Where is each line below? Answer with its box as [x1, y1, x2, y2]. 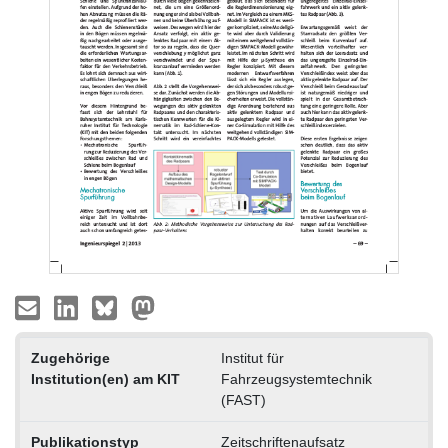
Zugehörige [30, 349, 110, 366]
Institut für [220, 349, 284, 366]
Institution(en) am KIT [30, 370, 180, 387]
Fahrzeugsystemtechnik [220, 370, 372, 387]
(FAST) [220, 391, 266, 408]
